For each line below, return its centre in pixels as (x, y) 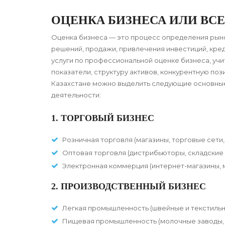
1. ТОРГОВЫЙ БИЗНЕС (103, 118)
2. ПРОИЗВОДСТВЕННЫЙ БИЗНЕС (129, 187)
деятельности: (76, 95)
